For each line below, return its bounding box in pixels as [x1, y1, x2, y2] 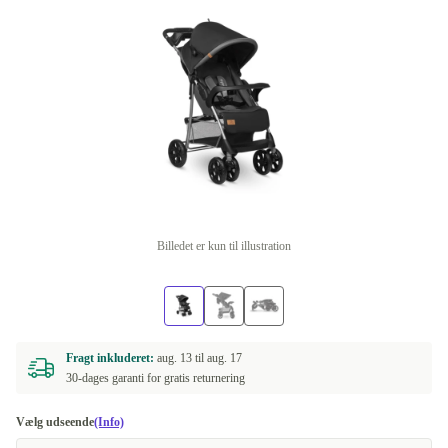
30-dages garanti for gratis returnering [66, 371, 245, 385]
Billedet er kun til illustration [157, 239, 291, 253]
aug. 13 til [157, 351, 207, 365]
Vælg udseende [16, 415, 94, 429]
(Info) [94, 415, 124, 429]
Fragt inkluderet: [66, 351, 157, 365]
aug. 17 [207, 351, 242, 365]
